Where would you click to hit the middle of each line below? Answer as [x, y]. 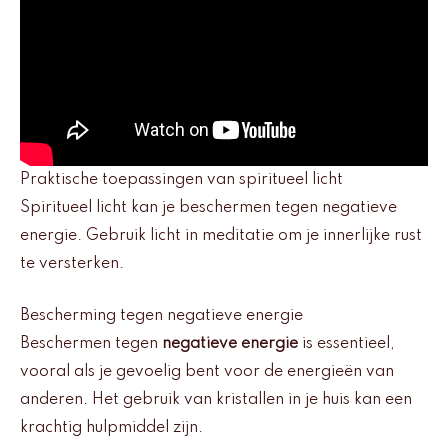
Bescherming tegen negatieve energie [161, 316]
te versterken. [72, 263]
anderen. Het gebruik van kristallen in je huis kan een [216, 400]
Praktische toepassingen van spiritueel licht [181, 179]
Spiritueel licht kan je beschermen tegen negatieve [208, 207]
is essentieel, [346, 344]
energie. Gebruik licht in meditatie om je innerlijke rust [221, 235]
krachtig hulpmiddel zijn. [111, 428]
